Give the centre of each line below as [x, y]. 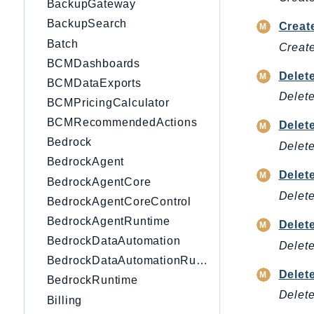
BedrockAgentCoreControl [119, 201]
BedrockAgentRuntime [108, 221]
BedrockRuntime [92, 280]
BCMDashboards [93, 63]
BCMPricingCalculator [108, 103]
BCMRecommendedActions [122, 123]
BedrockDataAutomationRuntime [202, 261]
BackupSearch [87, 24]
